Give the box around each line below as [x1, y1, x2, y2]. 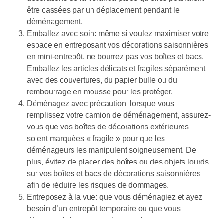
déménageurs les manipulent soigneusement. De [27, 145, 196, 154]
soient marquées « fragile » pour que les [27, 134, 165, 143]
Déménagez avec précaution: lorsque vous [27, 99, 174, 108]
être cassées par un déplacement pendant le [27, 5, 180, 14]
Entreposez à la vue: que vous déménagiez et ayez [27, 192, 202, 201]
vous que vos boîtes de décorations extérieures [27, 122, 189, 131]
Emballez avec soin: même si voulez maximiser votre [27, 29, 209, 37]
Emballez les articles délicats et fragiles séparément [27, 64, 205, 73]
